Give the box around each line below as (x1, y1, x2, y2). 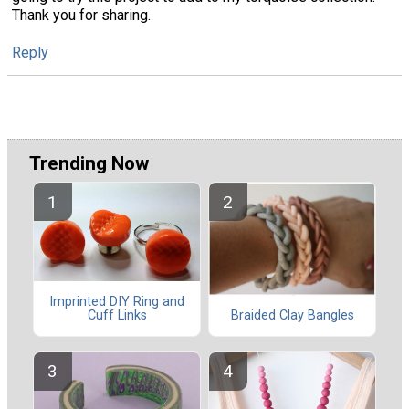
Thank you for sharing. (12, 5, 151, 24)
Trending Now (29, 152, 149, 174)
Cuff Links (87, 307, 147, 323)
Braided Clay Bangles (230, 308, 354, 324)
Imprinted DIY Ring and (49, 293, 184, 309)
